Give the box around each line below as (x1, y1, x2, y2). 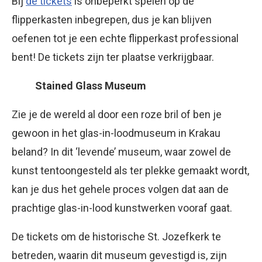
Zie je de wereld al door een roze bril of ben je (12, 108, 222, 120)
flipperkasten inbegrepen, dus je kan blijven (12, 13, 212, 26)
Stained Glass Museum (35, 79, 146, 92)
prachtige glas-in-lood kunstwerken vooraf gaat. (12, 201, 232, 214)
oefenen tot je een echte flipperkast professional (12, 32, 239, 44)
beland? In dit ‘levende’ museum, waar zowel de (12, 145, 231, 158)
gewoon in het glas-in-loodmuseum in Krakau (12, 126, 220, 139)
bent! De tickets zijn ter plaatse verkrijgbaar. (12, 50, 214, 63)
